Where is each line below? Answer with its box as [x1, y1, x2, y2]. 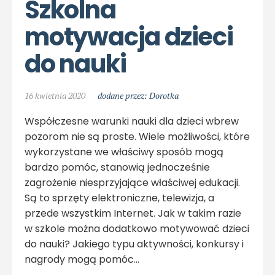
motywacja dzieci [25, 20, 233, 55]
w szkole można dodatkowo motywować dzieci [25, 222, 249, 236]
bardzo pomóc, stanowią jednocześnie [25, 160, 210, 175]
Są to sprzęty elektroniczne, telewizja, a [25, 191, 214, 206]
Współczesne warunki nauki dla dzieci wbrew [25, 114, 239, 129]
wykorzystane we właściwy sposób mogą [25, 145, 223, 160]
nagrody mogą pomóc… [25, 252, 139, 267]
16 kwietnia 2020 [25, 90, 85, 102]
